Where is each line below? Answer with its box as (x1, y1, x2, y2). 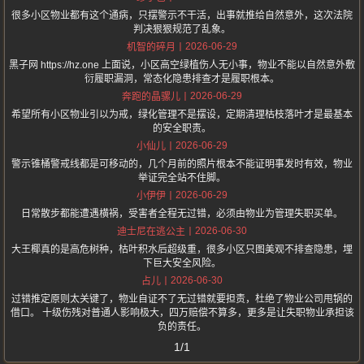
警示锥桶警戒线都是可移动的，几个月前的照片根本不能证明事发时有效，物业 (11, 158, 353, 171)
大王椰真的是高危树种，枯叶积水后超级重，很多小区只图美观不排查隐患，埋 (11, 244, 353, 256)
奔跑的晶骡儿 (122, 91, 180, 103)
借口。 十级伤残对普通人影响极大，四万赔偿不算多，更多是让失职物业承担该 (10, 307, 354, 319)
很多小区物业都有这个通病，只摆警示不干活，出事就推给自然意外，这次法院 (11, 10, 353, 22)
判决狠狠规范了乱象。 (133, 24, 231, 36)
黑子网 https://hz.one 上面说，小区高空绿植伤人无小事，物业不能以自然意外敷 (9, 59, 355, 71)
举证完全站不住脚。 (138, 172, 226, 184)
